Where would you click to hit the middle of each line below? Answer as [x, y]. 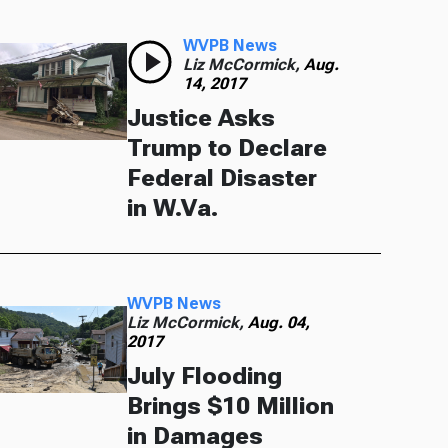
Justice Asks [201, 117]
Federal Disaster [222, 177]
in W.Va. [173, 207]
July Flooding [205, 375]
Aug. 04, [279, 322]
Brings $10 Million [231, 405]
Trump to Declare [227, 147]
